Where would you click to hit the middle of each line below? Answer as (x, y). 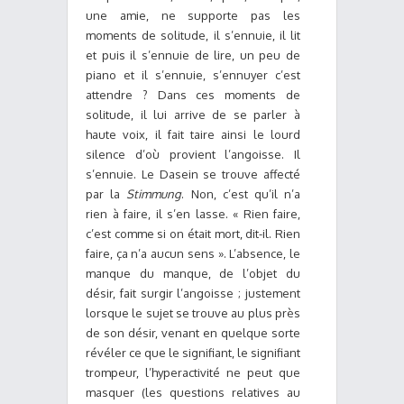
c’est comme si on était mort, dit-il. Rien (193, 234)
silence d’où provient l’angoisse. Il (193, 154)
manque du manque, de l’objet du (193, 273)
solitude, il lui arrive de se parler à (193, 115)
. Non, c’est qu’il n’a (241, 194)
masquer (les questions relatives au (193, 392)
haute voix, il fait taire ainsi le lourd (193, 134)
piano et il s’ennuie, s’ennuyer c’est (193, 75)
